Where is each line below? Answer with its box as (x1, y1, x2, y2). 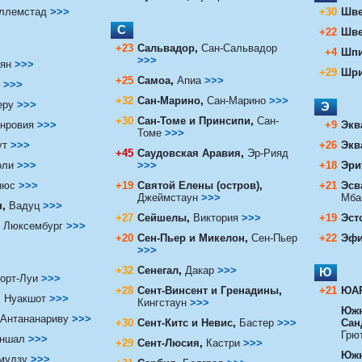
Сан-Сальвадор (200, 41, 277, 54)
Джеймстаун (137, 191, 198, 204)
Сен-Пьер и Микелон (137, 231, 245, 244)
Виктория (192, 211, 238, 224)
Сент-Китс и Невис (137, 316, 233, 329)
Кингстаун (137, 296, 187, 309)
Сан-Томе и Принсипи (137, 114, 250, 127)
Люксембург (2, 219, 66, 232)
